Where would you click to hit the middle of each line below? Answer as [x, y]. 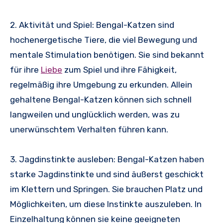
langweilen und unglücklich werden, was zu [95, 114]
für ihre [25, 69]
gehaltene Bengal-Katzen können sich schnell [101, 99]
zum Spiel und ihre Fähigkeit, [119, 69]
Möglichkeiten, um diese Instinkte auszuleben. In [106, 204]
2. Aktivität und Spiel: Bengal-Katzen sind [92, 25]
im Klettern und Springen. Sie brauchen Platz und [106, 189]
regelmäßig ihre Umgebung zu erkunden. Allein [101, 84]
